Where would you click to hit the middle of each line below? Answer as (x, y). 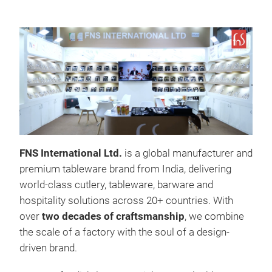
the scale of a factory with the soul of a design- (124, 233)
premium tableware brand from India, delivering (125, 169)
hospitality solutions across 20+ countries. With (126, 201)
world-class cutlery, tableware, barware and (116, 185)
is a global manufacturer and (187, 154)
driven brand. (48, 248)
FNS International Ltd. (71, 154)
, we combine (214, 217)
